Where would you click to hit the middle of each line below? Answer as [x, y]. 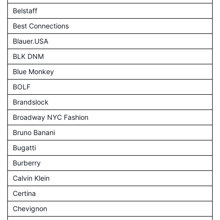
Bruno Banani [34, 132]
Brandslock [31, 102]
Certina [24, 193]
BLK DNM [28, 56]
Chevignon [30, 208]
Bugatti [24, 147]
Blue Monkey [33, 71]
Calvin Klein [31, 178]
